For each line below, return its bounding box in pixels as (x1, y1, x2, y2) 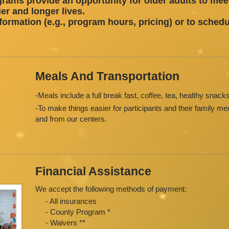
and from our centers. (35, 114, 107, 123)
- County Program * (35, 208, 110, 216)
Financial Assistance (35, 165, 151, 178)
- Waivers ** (35, 218, 85, 227)
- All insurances (35, 197, 97, 205)
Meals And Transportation (35, 70, 179, 83)
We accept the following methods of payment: (35, 185, 187, 193)
